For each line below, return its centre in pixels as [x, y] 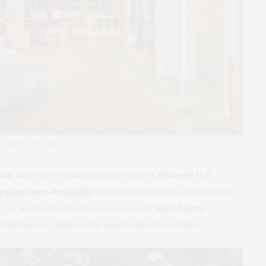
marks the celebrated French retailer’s [85, 175]
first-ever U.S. [185, 175]
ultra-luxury [180, 208]
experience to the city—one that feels [164, 191]
